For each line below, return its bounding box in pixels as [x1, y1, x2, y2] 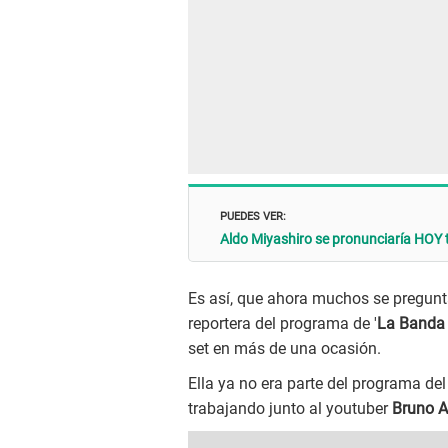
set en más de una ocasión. [188, 339, 381, 359]
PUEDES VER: [220, 204, 286, 224]
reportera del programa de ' [188, 314, 377, 334]
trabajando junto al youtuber [188, 399, 392, 419]
